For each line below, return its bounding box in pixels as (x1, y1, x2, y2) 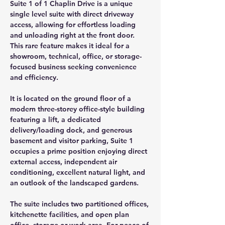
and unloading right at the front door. (10, 31, 137, 40)
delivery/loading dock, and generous (10, 126, 134, 135)
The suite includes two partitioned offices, (10, 199, 151, 208)
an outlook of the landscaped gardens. (10, 178, 139, 187)
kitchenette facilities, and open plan (10, 210, 131, 219)
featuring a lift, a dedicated (10, 115, 103, 124)
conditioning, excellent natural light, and (10, 168, 147, 177)
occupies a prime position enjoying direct (10, 147, 149, 156)
